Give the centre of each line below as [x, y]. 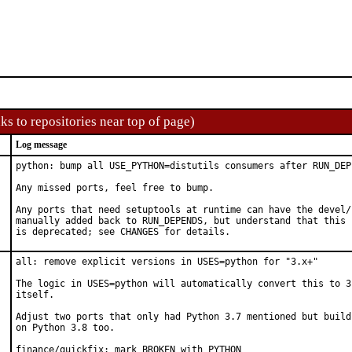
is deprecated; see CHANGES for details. [123, 232]
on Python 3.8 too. [65, 328]
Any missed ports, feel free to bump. [115, 188]
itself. [35, 295]
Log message [41, 145]
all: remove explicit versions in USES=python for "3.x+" [167, 262]
